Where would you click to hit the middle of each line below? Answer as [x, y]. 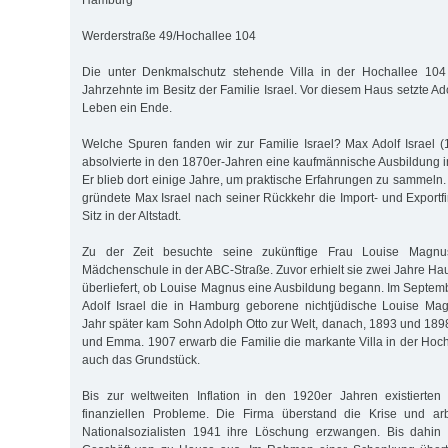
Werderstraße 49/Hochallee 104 [169, 36]
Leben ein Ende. [127, 108]
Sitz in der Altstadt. [131, 216]
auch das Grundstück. [141, 360]
